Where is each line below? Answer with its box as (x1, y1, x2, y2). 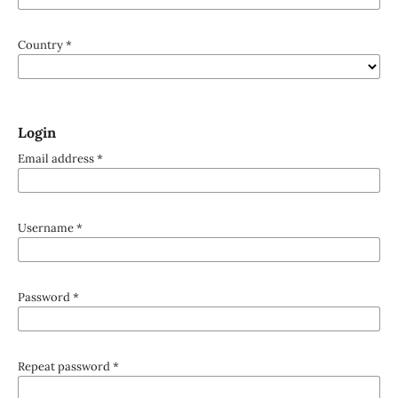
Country (17, 36, 66, 52)
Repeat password (17, 358, 113, 374)
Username (17, 219, 76, 235)
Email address (17, 150, 97, 166)
